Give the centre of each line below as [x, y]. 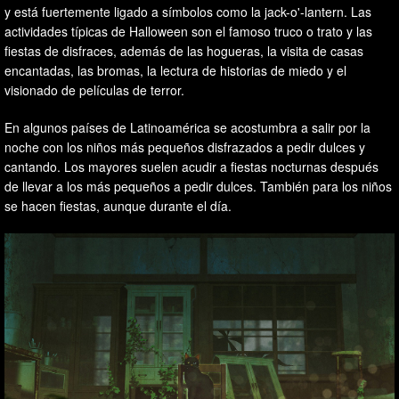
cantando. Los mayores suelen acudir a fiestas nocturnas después [191, 167]
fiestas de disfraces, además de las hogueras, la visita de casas [184, 51]
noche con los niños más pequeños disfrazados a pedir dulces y [185, 147]
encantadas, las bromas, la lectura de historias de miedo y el [175, 70]
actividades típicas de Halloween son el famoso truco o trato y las [188, 31]
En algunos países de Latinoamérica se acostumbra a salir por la [187, 127]
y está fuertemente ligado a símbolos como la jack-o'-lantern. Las [188, 12]
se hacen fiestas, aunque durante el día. [118, 206]
